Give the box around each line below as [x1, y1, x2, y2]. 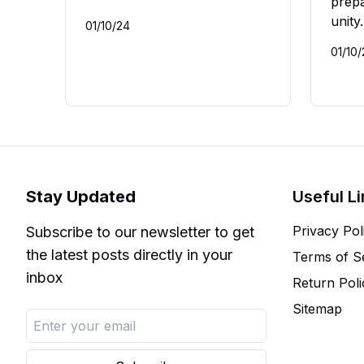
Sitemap [292, 301, 342, 318]
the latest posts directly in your [26, 246, 232, 264]
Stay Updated [26, 187, 136, 207]
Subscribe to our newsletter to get [26, 223, 254, 241]
